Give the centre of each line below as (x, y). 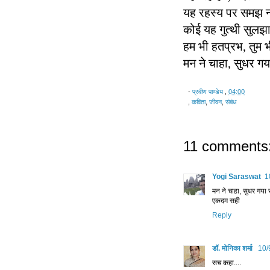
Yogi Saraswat (237, 177)
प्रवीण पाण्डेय (208, 92)
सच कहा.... (227, 263)
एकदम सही (226, 201)
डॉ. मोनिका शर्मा (233, 249)
